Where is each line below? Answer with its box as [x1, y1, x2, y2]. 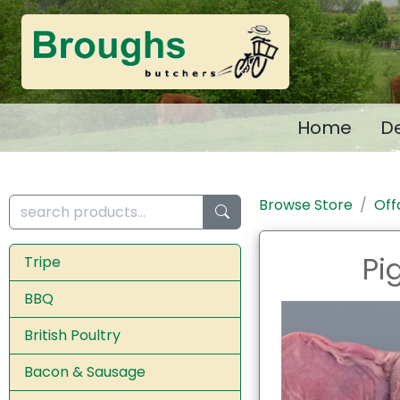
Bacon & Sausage [24, 361, 146, 382]
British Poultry [24, 324, 121, 346]
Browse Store [258, 195, 353, 216]
